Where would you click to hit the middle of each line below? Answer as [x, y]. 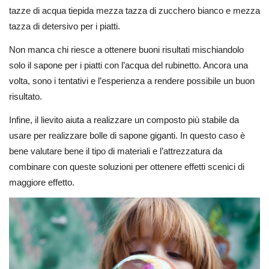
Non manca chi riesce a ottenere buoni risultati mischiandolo [126, 49]
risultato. [26, 96]
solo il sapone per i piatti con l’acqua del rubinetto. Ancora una [128, 65]
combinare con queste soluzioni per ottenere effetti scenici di [127, 166]
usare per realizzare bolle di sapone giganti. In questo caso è [127, 135]
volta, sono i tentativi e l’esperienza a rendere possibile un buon [132, 80]
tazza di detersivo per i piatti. [65, 26]
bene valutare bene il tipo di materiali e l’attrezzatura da [116, 151]
